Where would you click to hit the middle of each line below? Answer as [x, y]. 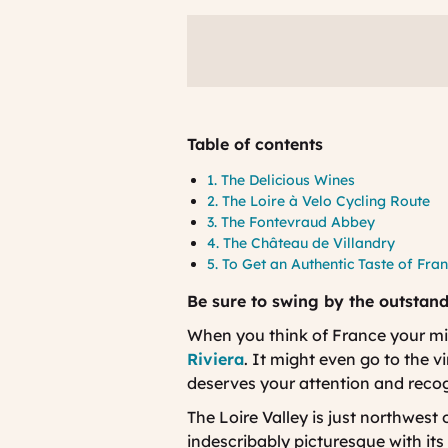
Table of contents [255, 144]
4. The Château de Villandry [301, 243]
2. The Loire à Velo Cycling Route [318, 201]
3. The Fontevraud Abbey [291, 222]
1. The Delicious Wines [281, 180]
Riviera [215, 359]
